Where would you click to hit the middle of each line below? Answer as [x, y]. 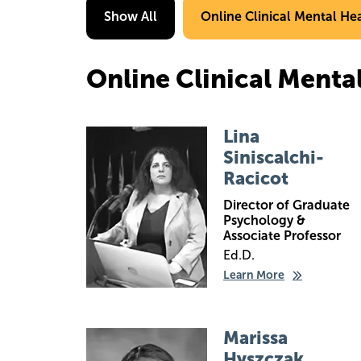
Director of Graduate [286, 205]
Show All [131, 17]
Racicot [256, 178]
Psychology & [264, 220]
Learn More [254, 275]
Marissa [255, 338]
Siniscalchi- [274, 158]
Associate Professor [282, 236]
